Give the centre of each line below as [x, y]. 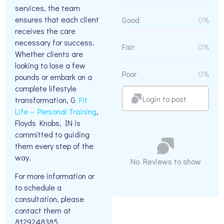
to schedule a [38, 187]
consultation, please [49, 199]
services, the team [47, 7]
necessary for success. [55, 42]
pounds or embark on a [53, 76]
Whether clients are [49, 53]
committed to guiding [52, 134]
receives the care [45, 30]
